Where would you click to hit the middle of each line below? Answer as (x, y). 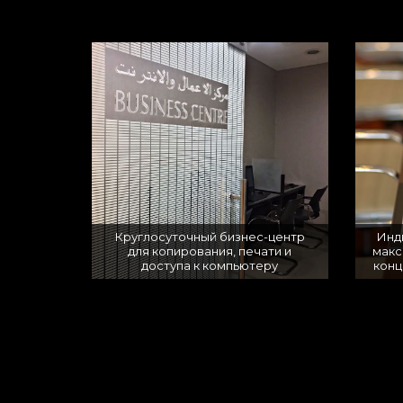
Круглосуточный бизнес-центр (210, 237)
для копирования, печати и (210, 251)
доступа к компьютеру (210, 266)
